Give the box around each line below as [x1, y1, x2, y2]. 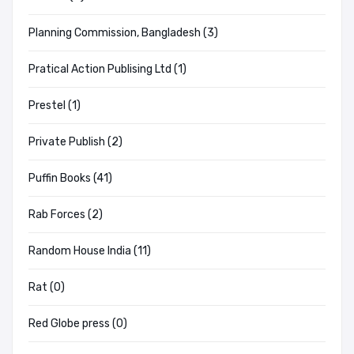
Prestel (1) [28, 99, 81, 113]
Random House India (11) [28, 244, 151, 258]
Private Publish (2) [28, 135, 122, 149]
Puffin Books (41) [28, 171, 112, 186]
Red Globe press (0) [28, 317, 127, 331]
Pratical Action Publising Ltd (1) [28, 62, 186, 77]
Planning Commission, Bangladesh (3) [28, 26, 218, 40]
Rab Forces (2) [28, 208, 103, 222]
